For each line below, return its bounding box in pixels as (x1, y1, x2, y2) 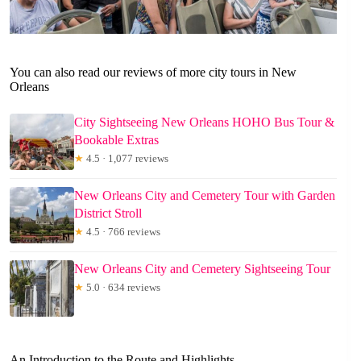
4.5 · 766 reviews (84, 225, 160, 238)
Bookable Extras (74, 132, 159, 147)
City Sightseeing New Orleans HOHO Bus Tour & (74, 114, 334, 129)
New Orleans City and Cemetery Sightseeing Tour (74, 261, 330, 276)
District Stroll (74, 205, 142, 220)
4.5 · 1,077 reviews (84, 151, 168, 164)
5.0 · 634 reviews (84, 280, 160, 293)
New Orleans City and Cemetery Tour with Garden (74, 188, 335, 202)
